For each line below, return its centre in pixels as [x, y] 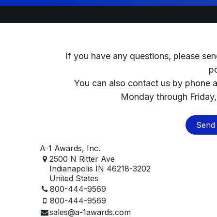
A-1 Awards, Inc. [70, 148]
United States [74, 178]
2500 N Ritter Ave [82, 159]
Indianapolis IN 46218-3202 [100, 168]
